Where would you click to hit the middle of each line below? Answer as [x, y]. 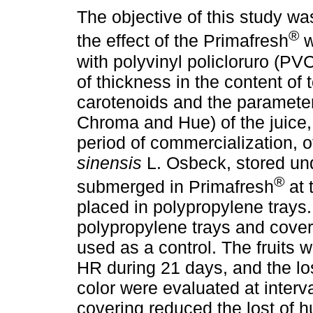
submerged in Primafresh [175, 186]
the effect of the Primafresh [183, 41]
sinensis [109, 162]
